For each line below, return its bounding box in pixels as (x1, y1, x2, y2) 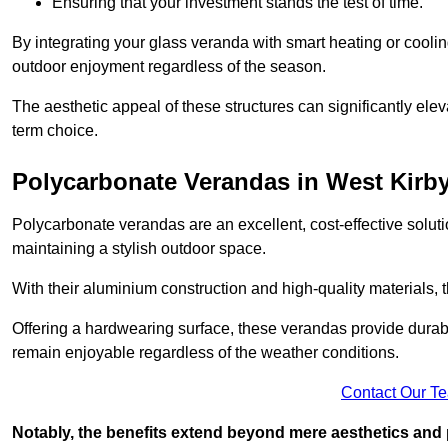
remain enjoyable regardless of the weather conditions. (12, 344, 399, 362)
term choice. (12, 122, 98, 140)
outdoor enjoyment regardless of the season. (12, 58, 326, 76)
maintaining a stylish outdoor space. (12, 240, 266, 258)
